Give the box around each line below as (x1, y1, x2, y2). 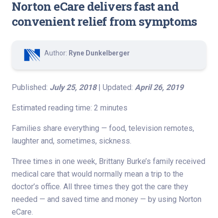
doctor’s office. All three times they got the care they (12, 182, 188, 191)
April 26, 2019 (135, 83, 183, 92)
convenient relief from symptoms (12, 13, 197, 29)
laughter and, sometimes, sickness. (12, 136, 131, 145)
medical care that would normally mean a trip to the (12, 169, 183, 179)
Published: (12, 83, 50, 92)
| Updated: (96, 83, 135, 92)
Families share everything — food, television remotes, (12, 124, 194, 133)
